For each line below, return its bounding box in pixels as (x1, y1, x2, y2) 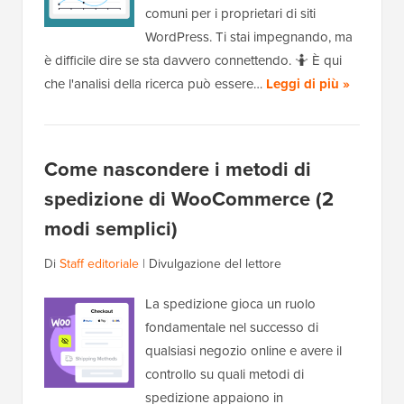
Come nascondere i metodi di (44, 154, 311, 185)
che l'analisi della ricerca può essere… (44, 74, 266, 95)
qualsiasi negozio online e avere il (145, 341, 342, 362)
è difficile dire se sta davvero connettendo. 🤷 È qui (44, 50, 342, 71)
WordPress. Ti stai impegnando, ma (145, 27, 353, 48)
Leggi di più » (266, 74, 350, 95)
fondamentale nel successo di (145, 317, 318, 338)
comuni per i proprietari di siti (145, 4, 316, 24)
